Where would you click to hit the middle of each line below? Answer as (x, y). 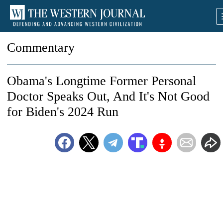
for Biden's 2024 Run (63, 112)
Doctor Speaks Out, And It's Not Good (108, 96)
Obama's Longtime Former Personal (102, 81)
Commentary (41, 48)
